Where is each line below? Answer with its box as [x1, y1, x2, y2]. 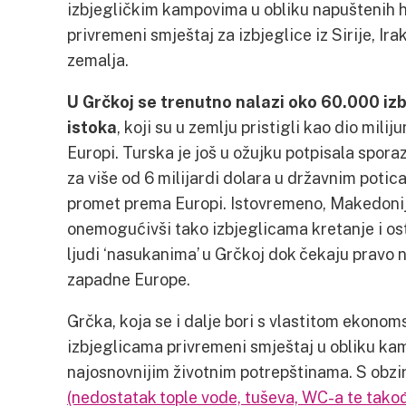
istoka [67, 117, 117, 137]
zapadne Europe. [67, 269, 190, 289]
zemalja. [67, 50, 129, 70]
